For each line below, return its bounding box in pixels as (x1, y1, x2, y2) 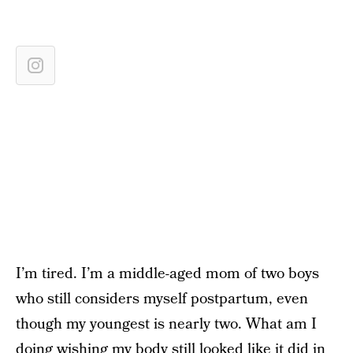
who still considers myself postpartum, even (16, 288, 308, 310)
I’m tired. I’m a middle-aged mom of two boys (16, 263, 319, 284)
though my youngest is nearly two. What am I (16, 314, 317, 335)
